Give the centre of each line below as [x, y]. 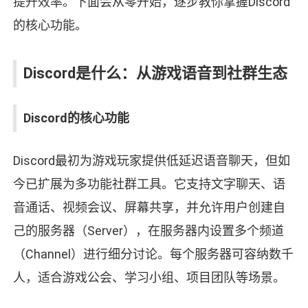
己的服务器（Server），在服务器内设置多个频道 [148, 231]
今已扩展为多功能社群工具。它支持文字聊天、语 [149, 184]
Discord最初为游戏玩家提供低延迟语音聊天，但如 [151, 161]
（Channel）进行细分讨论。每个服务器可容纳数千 [153, 254]
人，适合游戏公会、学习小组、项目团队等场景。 [149, 278]
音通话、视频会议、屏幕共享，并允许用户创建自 [149, 208]
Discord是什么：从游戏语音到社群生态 [155, 74]
